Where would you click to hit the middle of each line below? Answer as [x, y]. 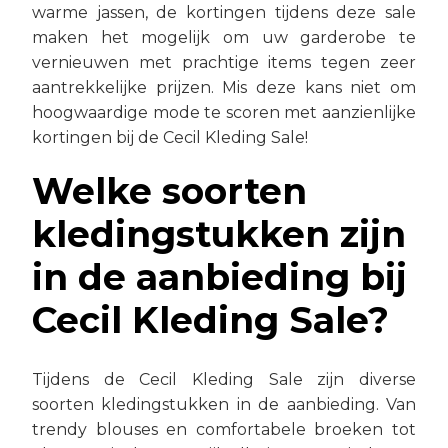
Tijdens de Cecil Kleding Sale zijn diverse [224, 379]
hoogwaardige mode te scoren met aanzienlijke [224, 112]
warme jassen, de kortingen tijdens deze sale [224, 12]
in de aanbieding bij [219, 277]
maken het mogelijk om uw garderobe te [224, 37]
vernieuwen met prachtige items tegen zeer [224, 62]
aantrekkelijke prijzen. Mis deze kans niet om [224, 87]
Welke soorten [169, 191]
